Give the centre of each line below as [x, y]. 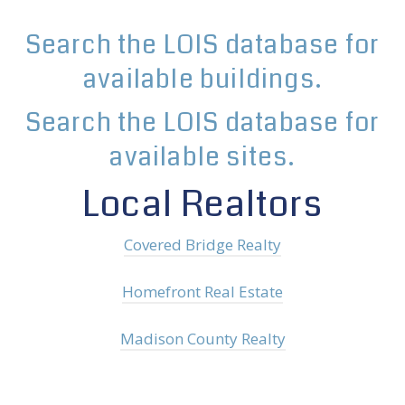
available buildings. [202, 80]
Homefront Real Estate [202, 292]
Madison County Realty [202, 339]
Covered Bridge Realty [202, 245]
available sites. [202, 157]
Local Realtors [202, 204]
